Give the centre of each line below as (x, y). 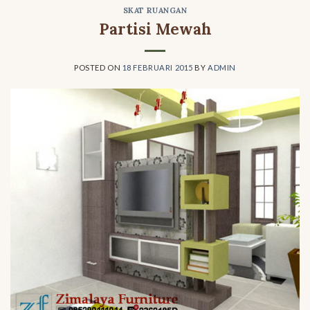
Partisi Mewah (155, 28)
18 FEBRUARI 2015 (157, 67)
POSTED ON (98, 67)
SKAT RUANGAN (155, 11)
